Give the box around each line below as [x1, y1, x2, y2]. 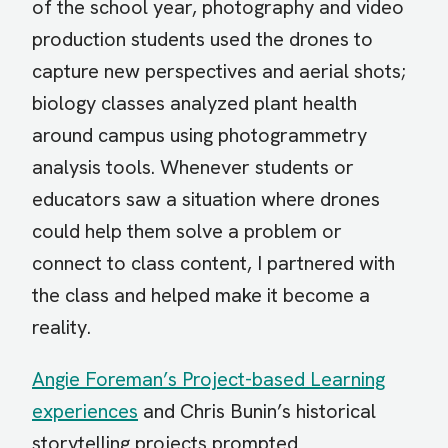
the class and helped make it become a [32, 282, 370, 309]
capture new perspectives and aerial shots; [32, 58, 406, 85]
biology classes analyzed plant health [32, 90, 357, 117]
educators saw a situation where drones [32, 186, 380, 213]
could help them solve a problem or [32, 218, 342, 245]
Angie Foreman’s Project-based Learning [32, 366, 385, 393]
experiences [32, 398, 138, 425]
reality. [32, 314, 91, 341]
